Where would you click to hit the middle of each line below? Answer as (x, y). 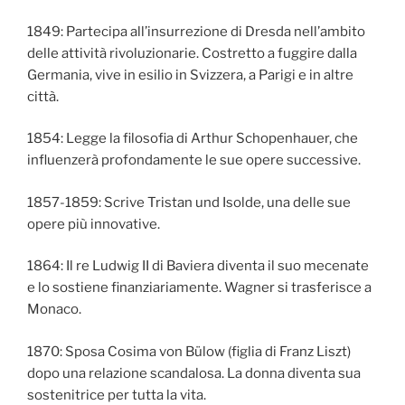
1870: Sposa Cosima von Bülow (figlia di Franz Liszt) (189, 351)
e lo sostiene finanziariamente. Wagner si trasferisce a (199, 288)
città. (43, 96)
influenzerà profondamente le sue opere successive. (194, 160)
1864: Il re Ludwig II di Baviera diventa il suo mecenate (198, 266)
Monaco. (54, 310)
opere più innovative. (94, 224)
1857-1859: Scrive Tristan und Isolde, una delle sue (189, 202)
